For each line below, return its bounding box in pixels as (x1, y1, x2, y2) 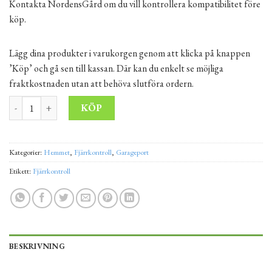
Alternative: (114, 97, 160, 109)
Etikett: (9, 165, 33, 176)
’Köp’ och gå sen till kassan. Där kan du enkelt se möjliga (9, 61, 223, 75)
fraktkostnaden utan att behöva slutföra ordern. (9, 76, 194, 90)
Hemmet (44, 146, 70, 157)
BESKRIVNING (9, 240, 65, 251)
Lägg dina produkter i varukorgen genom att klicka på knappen (9, 46, 250, 59)
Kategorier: (9, 146, 44, 157)
